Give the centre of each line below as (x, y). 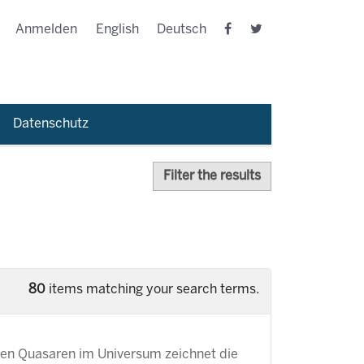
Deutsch (182, 30)
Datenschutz (51, 124)
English (117, 30)
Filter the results (212, 176)
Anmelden (47, 30)
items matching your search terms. (152, 290)
